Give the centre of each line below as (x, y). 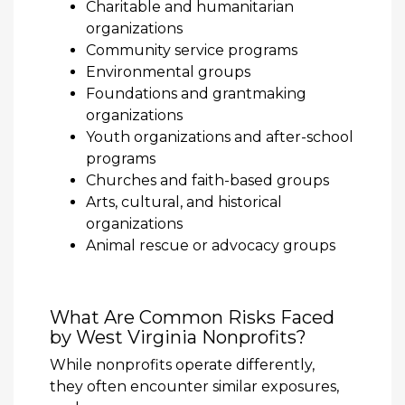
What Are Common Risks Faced (192, 317)
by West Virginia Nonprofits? (178, 337)
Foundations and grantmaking (196, 93)
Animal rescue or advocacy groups (211, 245)
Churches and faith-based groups (207, 180)
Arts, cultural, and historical (184, 202)
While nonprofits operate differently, (182, 364)
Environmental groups (168, 71)
